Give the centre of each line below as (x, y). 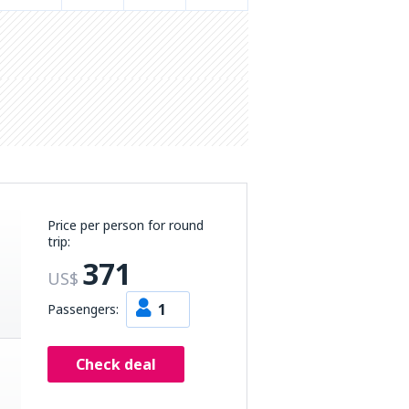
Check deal (116, 364)
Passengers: (83, 309)
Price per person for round (126, 225)
